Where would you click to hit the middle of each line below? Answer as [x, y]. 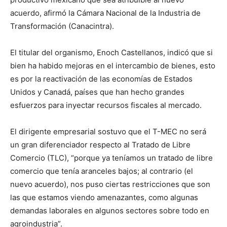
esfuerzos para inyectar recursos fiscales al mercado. [106, 105]
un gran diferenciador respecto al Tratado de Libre [100, 144]
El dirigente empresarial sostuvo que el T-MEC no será [108, 131]
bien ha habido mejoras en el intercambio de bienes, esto [113, 65]
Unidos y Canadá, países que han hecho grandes [97, 92]
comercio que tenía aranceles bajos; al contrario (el [102, 171]
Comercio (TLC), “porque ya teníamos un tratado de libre [111, 158]
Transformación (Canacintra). [62, 26]
